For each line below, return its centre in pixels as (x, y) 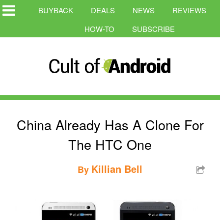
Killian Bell (117, 168)
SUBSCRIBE (153, 29)
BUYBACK (56, 10)
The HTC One (110, 144)
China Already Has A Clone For (110, 124)
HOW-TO (99, 29)
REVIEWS (189, 10)
